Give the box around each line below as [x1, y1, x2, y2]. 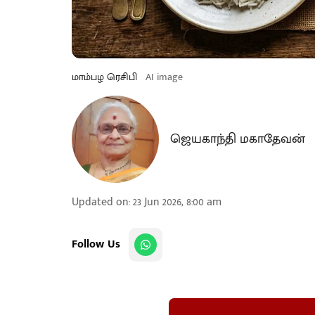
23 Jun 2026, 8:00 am [133, 193, 221, 212]
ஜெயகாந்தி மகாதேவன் [170, 129, 305, 150]
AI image [146, 69, 183, 85]
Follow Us [72, 235, 120, 254]
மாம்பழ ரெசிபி [72, 69, 137, 85]
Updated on [72, 193, 129, 212]
